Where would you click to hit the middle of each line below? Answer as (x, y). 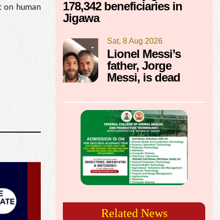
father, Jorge (139, 65)
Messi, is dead (144, 77)
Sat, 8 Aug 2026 (135, 41)
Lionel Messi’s (144, 54)
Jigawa (81, 18)
